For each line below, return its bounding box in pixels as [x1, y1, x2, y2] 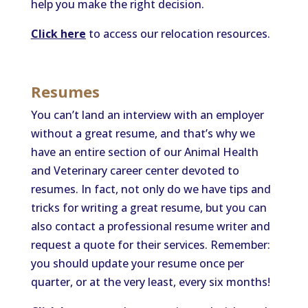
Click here [30, 26, 86, 41]
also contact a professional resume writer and [30, 219, 270, 234]
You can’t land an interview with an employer [30, 107, 264, 122]
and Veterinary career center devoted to [30, 163, 239, 178]
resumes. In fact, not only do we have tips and [30, 181, 271, 197]
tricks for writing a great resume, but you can [30, 200, 267, 215]
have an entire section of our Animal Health [30, 144, 258, 159]
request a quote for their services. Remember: [30, 237, 270, 252]
